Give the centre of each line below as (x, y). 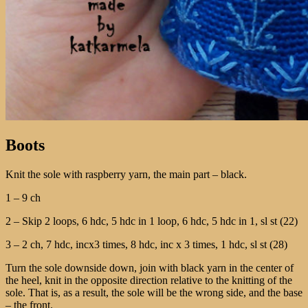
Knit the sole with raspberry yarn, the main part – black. (126, 175)
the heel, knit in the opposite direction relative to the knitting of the (149, 280)
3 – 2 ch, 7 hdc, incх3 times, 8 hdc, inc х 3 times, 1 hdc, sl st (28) (146, 245)
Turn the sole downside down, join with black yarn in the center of (150, 268)
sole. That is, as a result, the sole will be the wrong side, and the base (154, 293)
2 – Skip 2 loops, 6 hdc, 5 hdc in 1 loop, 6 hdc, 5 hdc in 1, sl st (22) (152, 221)
